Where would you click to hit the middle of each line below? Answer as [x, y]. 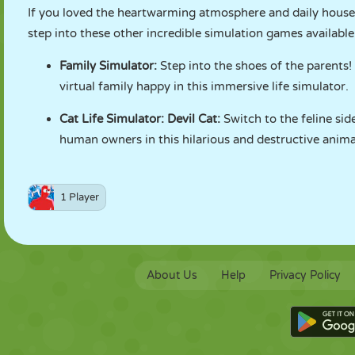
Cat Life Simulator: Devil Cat [138, 119]
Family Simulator [107, 66]
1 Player [80, 197]
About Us [172, 275]
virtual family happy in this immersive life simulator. [204, 86]
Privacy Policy [305, 275]
